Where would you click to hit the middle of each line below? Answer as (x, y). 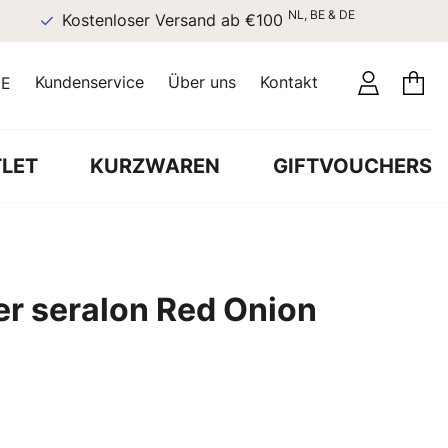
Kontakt (289, 82)
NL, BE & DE (295, 14)
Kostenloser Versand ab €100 (148, 20)
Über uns (202, 82)
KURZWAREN (155, 165)
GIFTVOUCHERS (352, 165)
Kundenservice (89, 82)
